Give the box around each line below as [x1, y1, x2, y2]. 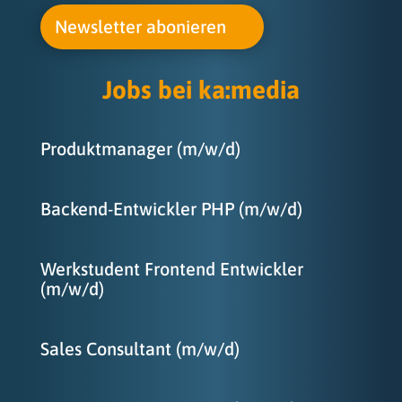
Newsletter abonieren [54, 16, 226, 38]
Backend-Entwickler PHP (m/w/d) [39, 198, 302, 220]
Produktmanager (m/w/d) [39, 138, 240, 160]
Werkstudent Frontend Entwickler [39, 258, 303, 280]
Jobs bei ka [101, 75, 225, 105]
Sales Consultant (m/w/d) [39, 338, 240, 360]
